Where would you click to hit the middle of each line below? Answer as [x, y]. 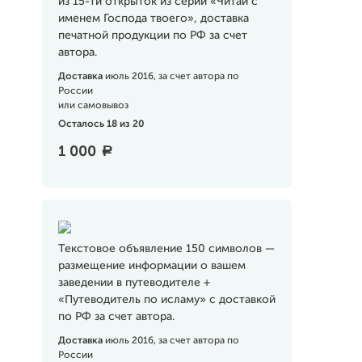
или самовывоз [93, 106]
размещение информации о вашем [152, 266]
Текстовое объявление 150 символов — [166, 249]
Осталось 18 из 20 [101, 124]
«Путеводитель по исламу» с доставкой [166, 300]
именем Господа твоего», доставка [153, 19]
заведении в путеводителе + [134, 283]
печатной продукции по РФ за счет [152, 36]
